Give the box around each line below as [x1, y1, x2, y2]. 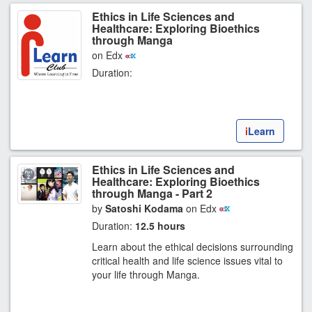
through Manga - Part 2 [92, 185, 212, 201]
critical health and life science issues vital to [92, 253, 283, 267]
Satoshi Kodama [105, 201, 183, 215]
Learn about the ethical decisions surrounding [92, 239, 293, 253]
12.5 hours [135, 218, 185, 233]
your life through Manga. [92, 267, 200, 281]
